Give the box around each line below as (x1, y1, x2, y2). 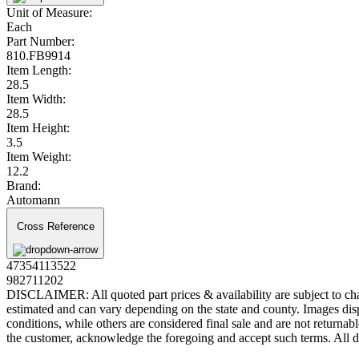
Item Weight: (6, 149, 71, 163)
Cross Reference (16, 220, 95, 233)
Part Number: (6, 34, 75, 48)
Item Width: (6, 91, 66, 106)
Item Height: (6, 120, 70, 135)
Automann (6, 192, 60, 207)
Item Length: (6, 63, 71, 77)
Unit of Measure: (6, 5, 92, 19)
